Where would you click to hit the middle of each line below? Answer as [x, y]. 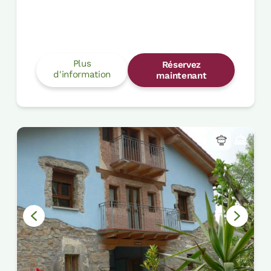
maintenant [181, 75]
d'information [82, 74]
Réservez [181, 64]
